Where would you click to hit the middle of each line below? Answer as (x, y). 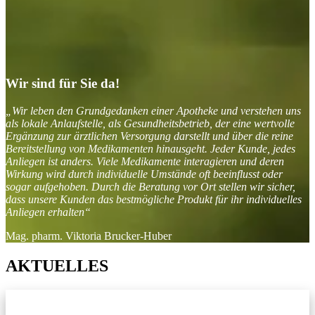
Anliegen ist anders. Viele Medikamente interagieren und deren (145, 161)
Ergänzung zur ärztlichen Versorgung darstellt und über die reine (149, 136)
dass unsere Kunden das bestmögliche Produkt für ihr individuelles (154, 199)
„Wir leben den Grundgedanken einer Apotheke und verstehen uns (153, 110)
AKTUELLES (57, 265)
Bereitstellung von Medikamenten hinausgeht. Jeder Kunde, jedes (150, 148)
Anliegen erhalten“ (48, 212)
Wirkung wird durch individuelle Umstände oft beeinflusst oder (144, 174)
